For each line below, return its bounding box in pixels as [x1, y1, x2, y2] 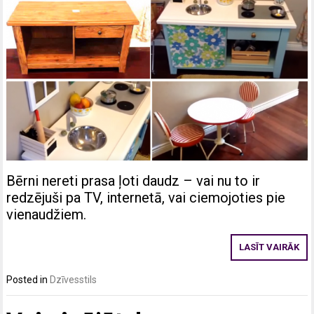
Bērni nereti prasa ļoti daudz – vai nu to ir [6, 172, 261, 190]
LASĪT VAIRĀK [238, 242, 299, 253]
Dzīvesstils [50, 274, 97, 286]
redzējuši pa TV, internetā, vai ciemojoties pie [6, 189, 286, 207]
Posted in [6, 274, 50, 286]
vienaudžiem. [6, 206, 87, 224]
